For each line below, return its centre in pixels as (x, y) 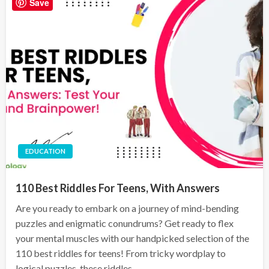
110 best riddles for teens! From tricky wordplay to (121, 253)
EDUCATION (45, 151)
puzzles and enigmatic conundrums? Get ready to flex (125, 223)
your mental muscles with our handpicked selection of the (132, 238)
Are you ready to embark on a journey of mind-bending (127, 208)
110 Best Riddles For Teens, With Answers (118, 188)
